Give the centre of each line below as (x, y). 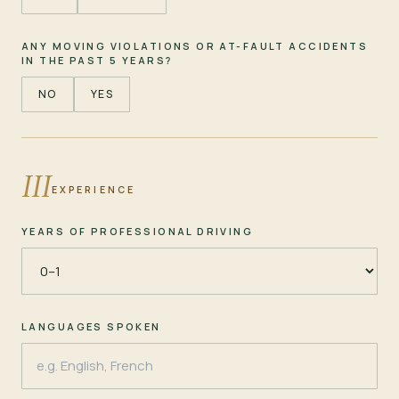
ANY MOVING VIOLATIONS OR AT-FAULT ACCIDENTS (195, 45)
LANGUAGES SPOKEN (91, 326)
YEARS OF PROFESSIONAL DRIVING (138, 231)
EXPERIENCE (94, 189)
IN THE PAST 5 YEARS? (97, 60)
